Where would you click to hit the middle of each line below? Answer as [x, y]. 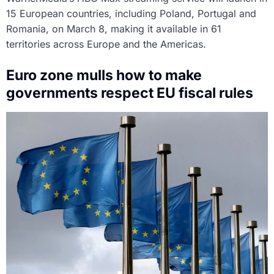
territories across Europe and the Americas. [106, 44]
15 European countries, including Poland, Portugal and [131, 13]
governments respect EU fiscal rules [130, 93]
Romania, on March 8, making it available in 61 [114, 28]
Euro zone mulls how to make [104, 75]
